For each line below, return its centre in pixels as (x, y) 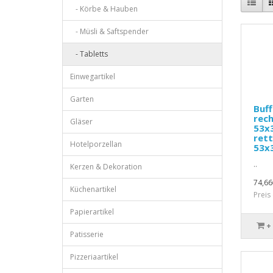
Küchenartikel (93, 189)
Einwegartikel (93, 76)
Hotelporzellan (96, 144)
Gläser (81, 122)
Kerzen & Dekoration (106, 167)
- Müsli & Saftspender (109, 31)
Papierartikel (92, 212)
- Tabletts (89, 54)
